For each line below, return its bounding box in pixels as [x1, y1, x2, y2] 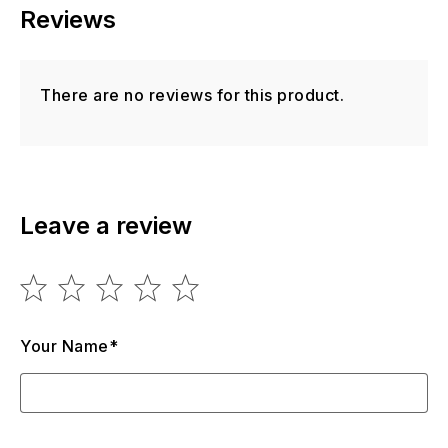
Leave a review [20, 211, 192, 241]
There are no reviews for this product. [40, 85, 344, 106]
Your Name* [20, 336, 118, 357]
